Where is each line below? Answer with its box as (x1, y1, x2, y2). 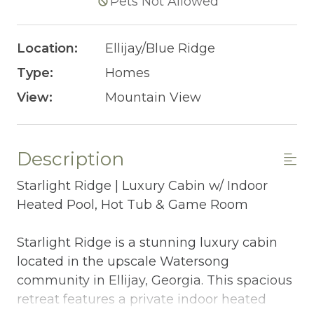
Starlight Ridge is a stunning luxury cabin (17, 234, 278, 250)
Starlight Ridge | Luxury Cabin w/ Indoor (17, 177, 268, 193)
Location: (17, 40, 78, 56)
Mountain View (104, 89, 201, 105)
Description (17, 146, 124, 170)
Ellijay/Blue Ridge (104, 40, 215, 56)
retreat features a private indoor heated (17, 291, 266, 307)
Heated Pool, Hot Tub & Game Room (17, 196, 248, 212)
